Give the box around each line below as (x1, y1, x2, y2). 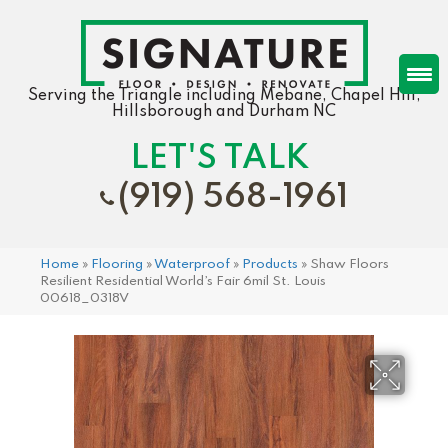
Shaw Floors (310, 257, 389, 271)
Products (242, 257, 298, 271)
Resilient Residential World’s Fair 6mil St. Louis (40, 274, 326, 288)
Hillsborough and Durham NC (112, 103, 336, 120)
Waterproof (154, 257, 230, 271)
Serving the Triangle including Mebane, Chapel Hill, (27, 87, 421, 104)
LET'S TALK (129, 141, 309, 176)
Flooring (91, 257, 143, 271)
